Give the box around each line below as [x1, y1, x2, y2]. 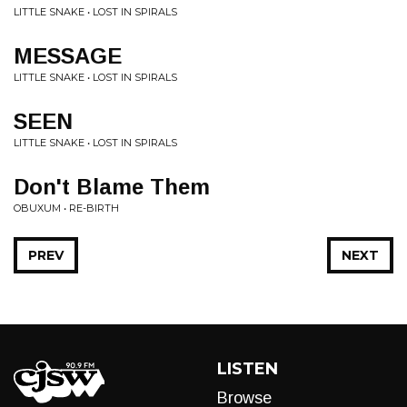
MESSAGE [14, 44, 122, 68]
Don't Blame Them [14, 174, 210, 199]
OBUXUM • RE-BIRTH [14, 202, 119, 214]
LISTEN [217, 359, 278, 379]
